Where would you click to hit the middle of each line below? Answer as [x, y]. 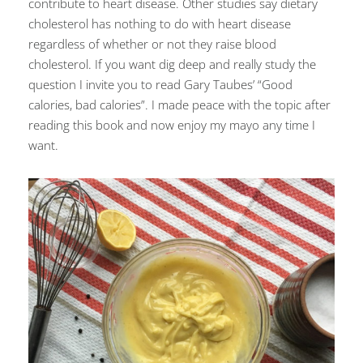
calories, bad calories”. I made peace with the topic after [179, 104]
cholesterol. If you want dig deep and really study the [172, 64]
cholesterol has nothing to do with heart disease [160, 23]
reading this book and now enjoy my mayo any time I [172, 124]
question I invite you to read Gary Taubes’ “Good [160, 84]
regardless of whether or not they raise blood [152, 43]
